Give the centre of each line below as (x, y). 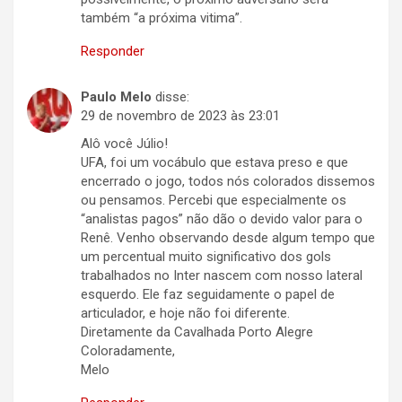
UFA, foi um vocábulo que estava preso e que (214, 163)
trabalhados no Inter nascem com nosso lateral (222, 276)
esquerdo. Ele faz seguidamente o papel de (208, 295)
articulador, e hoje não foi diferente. (185, 314)
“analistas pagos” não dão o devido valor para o (222, 219)
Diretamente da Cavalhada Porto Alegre (197, 332)
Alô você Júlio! (124, 144)
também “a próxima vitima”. (162, 18)
